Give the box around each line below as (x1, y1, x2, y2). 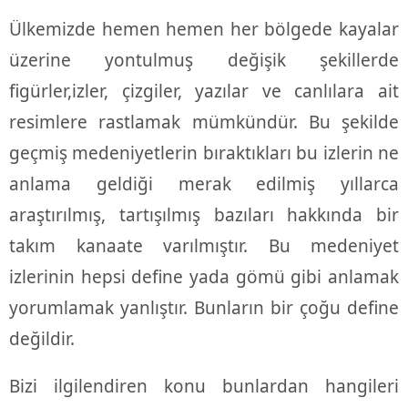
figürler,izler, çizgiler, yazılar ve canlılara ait (9, 79, 399, 104)
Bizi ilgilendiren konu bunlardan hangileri (9, 374, 399, 399)
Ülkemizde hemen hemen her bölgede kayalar (9, 17, 399, 42)
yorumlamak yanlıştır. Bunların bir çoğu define (9, 296, 399, 321)
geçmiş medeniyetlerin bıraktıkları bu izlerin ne (9, 141, 399, 166)
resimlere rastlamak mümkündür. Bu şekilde (9, 110, 399, 135)
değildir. (9, 327, 75, 352)
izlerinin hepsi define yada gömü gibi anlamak (9, 265, 399, 290)
